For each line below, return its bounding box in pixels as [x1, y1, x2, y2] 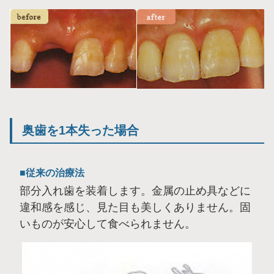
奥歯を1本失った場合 [22, 124, 139, 138]
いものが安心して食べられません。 [20, 218, 196, 231]
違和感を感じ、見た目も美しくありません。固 [20, 201, 251, 214]
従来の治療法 [26, 168, 84, 179]
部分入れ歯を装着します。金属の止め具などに [20, 185, 251, 198]
